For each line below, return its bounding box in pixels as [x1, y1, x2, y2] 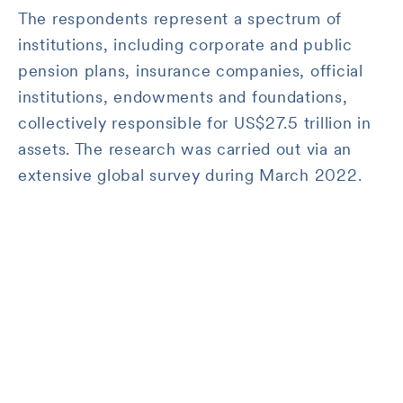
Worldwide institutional [18, 294, 255, 324]
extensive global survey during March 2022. [18, 166, 363, 184]
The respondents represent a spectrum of [18, 9, 343, 28]
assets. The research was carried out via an [18, 139, 352, 158]
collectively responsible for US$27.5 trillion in [18, 113, 372, 132]
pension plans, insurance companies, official [18, 61, 363, 80]
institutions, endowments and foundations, [18, 87, 348, 106]
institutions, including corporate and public [18, 35, 353, 54]
